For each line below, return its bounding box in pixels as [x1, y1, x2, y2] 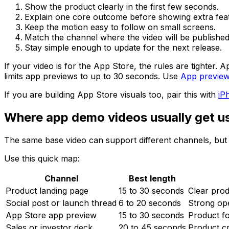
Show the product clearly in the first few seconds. [25, 2, 219, 12]
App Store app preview [6, 210, 97, 221]
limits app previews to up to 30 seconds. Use [4, 71, 180, 82]
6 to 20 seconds [119, 198, 181, 209]
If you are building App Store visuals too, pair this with [4, 89, 218, 100]
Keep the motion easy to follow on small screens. [25, 22, 216, 33]
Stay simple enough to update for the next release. [25, 42, 222, 53]
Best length [129, 173, 176, 184]
